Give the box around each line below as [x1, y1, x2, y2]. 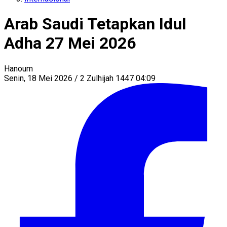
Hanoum [4, 63, 33, 73]
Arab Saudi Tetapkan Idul [4, 14, 186, 34]
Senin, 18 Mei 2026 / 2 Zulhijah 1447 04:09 [4, 73, 156, 83]
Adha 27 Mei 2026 [4, 33, 136, 53]
